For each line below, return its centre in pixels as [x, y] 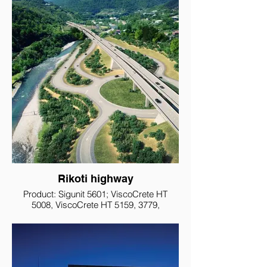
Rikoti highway [95, 178]
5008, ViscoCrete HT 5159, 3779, [95, 205]
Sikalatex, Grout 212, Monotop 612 [95, 215]
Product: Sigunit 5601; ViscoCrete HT [95, 194]
